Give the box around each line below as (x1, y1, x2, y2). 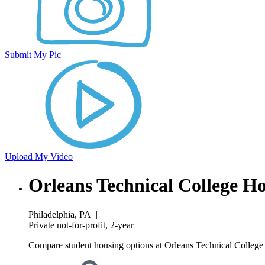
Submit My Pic (5, 50, 61, 60)
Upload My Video (5, 151, 73, 161)
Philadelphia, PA (28, 209, 91, 219)
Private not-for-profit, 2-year (28, 219, 134, 230)
